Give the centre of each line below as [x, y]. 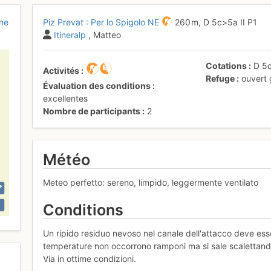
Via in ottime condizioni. [90, 258]
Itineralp [70, 34]
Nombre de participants [92, 111]
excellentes [66, 98]
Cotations [227, 65]
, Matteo [105, 34]
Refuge [220, 78]
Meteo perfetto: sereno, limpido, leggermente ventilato [151, 183]
